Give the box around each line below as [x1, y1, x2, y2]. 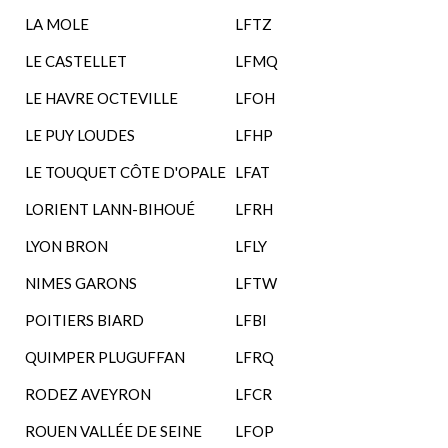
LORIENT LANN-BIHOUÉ [25, 200, 195, 218]
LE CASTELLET [25, 52, 127, 70]
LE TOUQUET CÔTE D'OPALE [25, 163, 226, 181]
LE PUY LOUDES [25, 126, 135, 144]
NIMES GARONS [25, 274, 137, 292]
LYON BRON [25, 237, 108, 255]
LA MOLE [25, 15, 89, 33]
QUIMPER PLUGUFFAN [25, 348, 185, 366]
